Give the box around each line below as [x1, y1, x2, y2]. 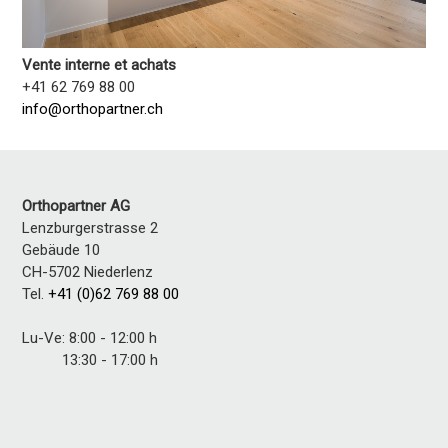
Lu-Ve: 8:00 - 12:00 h [22, 329, 158, 348]
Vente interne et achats [22, 56, 177, 75]
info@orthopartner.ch [22, 100, 164, 119]
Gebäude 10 [22, 241, 101, 260]
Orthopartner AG [22, 197, 131, 216]
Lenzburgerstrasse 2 [22, 219, 159, 238]
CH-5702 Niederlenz [22, 263, 154, 282]
